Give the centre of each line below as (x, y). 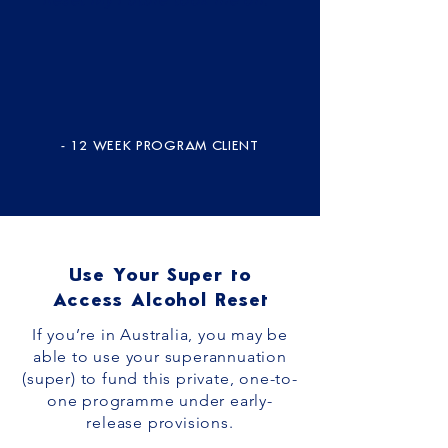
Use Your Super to (160, 276)
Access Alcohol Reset (160, 301)
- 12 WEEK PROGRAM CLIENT (160, 146)
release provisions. (160, 422)
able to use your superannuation (160, 356)
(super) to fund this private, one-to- (160, 378)
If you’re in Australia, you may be (160, 334)
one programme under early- (160, 400)
